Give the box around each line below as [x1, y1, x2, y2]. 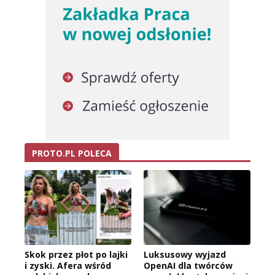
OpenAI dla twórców [144, 259, 233, 271]
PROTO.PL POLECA [32, 147, 112, 159]
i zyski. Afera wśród [25, 259, 111, 271]
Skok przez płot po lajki [25, 248, 128, 260]
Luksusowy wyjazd [144, 248, 226, 260]
